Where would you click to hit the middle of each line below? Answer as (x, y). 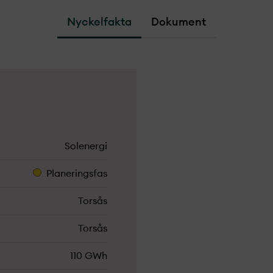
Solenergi (86, 146)
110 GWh (89, 256)
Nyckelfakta (99, 22)
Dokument (179, 22)
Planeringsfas (77, 174)
